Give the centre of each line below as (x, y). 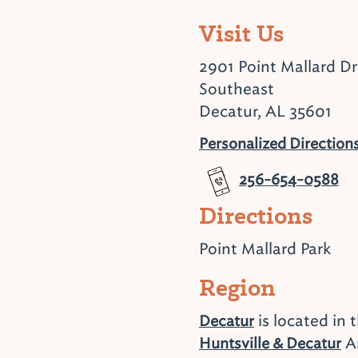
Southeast (237, 89)
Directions (256, 215)
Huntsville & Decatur (270, 343)
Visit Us (241, 33)
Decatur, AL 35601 (265, 111)
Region (237, 287)
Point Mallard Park (265, 249)
